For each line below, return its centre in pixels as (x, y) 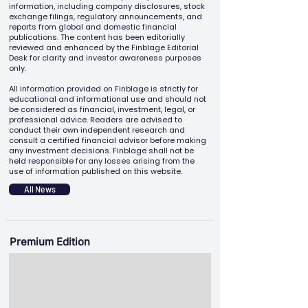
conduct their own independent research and (97, 130)
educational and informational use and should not (108, 99)
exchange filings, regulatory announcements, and (106, 16)
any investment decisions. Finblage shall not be (101, 151)
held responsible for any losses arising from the (102, 161)
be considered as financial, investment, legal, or (102, 109)
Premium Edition (50, 242)
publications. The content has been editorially (97, 37)
